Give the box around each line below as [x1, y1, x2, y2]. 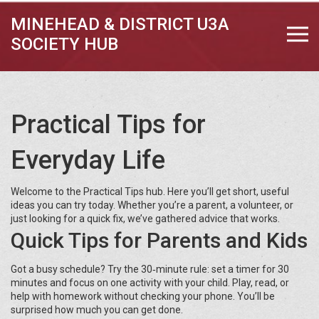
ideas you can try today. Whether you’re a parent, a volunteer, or [11, 199, 293, 211]
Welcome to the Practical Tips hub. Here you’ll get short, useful [11, 186, 289, 197]
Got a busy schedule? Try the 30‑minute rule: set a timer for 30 [11, 263, 289, 275]
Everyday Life [11, 145, 165, 175]
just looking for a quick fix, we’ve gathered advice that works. [11, 213, 280, 224]
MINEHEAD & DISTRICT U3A [11, 14, 229, 34]
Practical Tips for [11, 110, 206, 140]
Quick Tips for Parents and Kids [11, 228, 308, 253]
